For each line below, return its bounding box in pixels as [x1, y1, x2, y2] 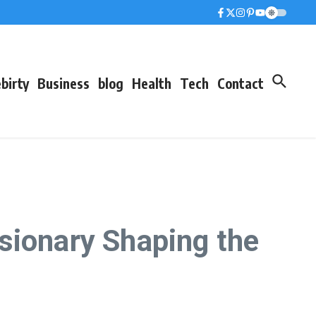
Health [132, 74, 171, 92]
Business [37, 74, 90, 92]
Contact [217, 74, 264, 92]
